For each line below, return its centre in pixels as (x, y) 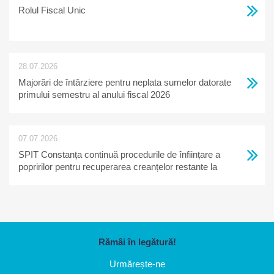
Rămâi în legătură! (137, 242)
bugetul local (43, 179)
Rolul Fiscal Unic (52, 10)
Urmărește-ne (137, 264)
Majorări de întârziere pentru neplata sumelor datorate (125, 82)
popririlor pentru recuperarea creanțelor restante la (118, 167)
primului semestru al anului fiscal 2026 (94, 94)
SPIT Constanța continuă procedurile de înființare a (119, 154)
